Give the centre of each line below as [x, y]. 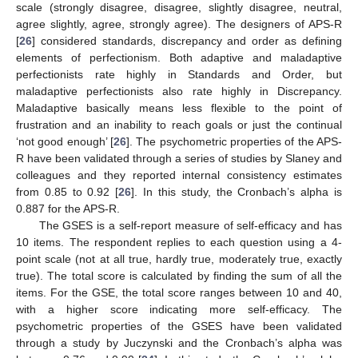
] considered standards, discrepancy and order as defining [187, 41]
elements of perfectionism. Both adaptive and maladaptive [179, 58]
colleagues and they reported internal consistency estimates [179, 175]
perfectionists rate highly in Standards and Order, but [179, 75]
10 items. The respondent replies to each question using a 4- [179, 243]
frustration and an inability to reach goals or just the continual [179, 125]
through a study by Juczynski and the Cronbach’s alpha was [179, 343]
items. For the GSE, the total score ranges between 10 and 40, [179, 293]
